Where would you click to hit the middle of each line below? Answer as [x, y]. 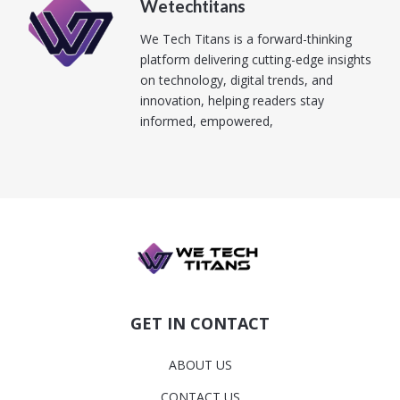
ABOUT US [200, 365]
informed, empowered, [207, 121]
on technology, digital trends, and [237, 80]
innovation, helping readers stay [232, 101]
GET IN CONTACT [200, 324]
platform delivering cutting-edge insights [256, 60]
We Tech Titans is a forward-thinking [246, 39]
